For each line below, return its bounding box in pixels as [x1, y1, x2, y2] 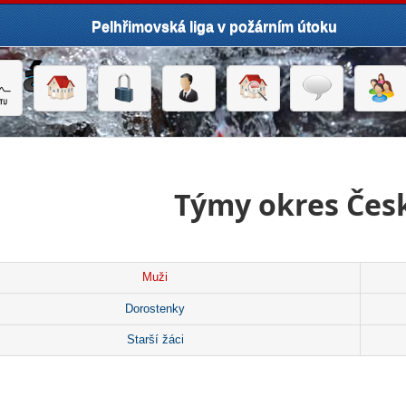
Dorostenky [125, 302, 186, 315]
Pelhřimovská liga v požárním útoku [91, 19, 337, 34]
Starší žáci [126, 333, 184, 347]
